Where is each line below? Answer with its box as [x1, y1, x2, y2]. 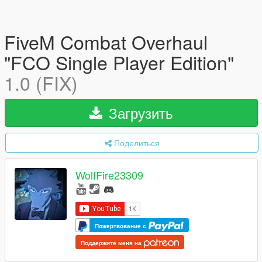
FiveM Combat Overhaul [4, 28, 208, 55]
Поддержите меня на [81, 238, 143, 247]
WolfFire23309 [75, 167, 143, 183]
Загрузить [105, 102, 173, 123]
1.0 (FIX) [4, 69, 78, 96]
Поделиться [113, 137, 160, 149]
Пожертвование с [95, 221, 148, 230]
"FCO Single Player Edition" [4, 49, 234, 75]
